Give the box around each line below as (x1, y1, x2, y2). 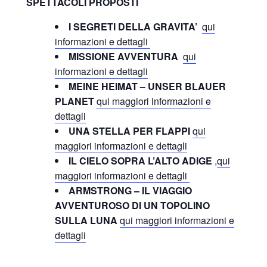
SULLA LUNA (55, 213, 117, 227)
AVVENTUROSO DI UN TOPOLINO (55, 198, 210, 212)
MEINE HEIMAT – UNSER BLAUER (69, 79, 226, 93)
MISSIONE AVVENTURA (69, 49, 178, 63)
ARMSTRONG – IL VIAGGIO (69, 183, 192, 197)
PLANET (55, 94, 94, 108)
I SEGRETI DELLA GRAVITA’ (69, 19, 197, 33)
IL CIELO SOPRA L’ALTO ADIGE (69, 153, 212, 167)
